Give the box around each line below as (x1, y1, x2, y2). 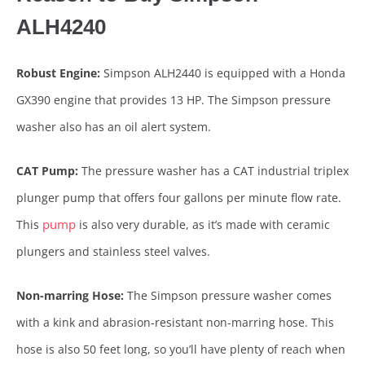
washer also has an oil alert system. (16, 119, 211, 135)
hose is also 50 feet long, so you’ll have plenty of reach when (16, 341, 345, 358)
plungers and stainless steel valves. (16, 244, 210, 260)
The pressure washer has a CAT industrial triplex (78, 163, 349, 179)
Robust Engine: (16, 65, 103, 81)
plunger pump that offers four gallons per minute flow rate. (16, 190, 341, 206)
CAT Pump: (16, 163, 78, 179)
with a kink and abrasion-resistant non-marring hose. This (16, 314, 334, 331)
